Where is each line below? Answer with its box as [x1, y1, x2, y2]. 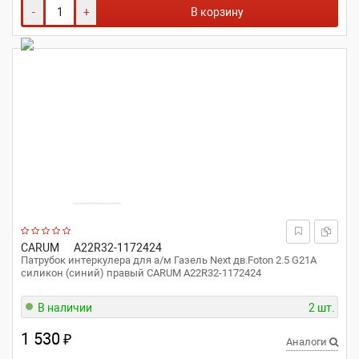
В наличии [38, 301, 92, 314]
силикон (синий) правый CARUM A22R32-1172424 [21, 267, 261, 279]
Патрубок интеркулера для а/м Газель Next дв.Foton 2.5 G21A [21, 254, 317, 266]
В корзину [191, 6, 244, 18]
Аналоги [286, 336, 329, 348]
